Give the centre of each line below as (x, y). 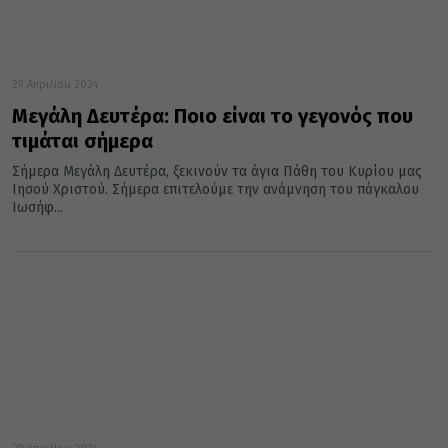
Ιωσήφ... (37, 208)
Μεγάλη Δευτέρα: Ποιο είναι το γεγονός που (212, 116)
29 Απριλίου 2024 (55, 85)
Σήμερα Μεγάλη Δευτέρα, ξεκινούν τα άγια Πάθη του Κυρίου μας (217, 172)
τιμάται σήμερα (82, 141)
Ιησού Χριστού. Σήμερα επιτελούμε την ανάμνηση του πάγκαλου (215, 190)
